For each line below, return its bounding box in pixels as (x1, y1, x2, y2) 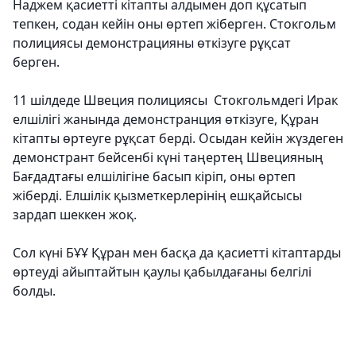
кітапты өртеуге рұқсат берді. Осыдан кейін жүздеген (13, 130, 343, 147)
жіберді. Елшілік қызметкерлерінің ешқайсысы (13, 187, 302, 204)
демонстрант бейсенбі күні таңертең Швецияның (13, 149, 323, 166)
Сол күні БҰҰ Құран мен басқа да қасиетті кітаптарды (13, 244, 341, 261)
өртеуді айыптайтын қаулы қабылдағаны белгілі (13, 263, 311, 281)
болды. (13, 282, 56, 300)
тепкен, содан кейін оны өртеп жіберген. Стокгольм (13, 15, 336, 33)
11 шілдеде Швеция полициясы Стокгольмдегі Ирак (13, 91, 338, 109)
